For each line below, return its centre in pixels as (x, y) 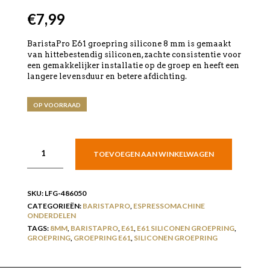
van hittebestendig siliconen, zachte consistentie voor (134, 55)
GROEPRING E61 (102, 238)
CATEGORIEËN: (55, 206)
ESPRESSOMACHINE (169, 206)
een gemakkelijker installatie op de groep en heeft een (133, 65)
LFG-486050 (66, 193)
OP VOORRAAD (57, 105)
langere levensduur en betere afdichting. (107, 76)
